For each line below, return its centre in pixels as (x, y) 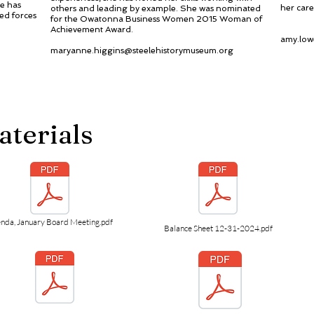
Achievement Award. (92, 29)
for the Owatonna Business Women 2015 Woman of (156, 19)
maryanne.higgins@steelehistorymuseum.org (142, 50)
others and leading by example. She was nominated (156, 8)
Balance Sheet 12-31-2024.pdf (218, 228)
